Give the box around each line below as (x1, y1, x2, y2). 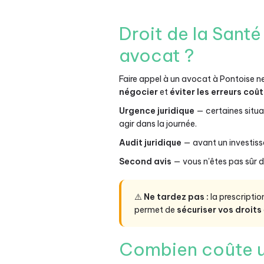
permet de (134, 204, 177, 215)
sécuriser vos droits (177, 204, 262, 215)
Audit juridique (119, 137, 181, 148)
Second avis (119, 156, 171, 167)
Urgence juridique (119, 105, 194, 116)
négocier (119, 87, 158, 97)
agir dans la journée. (119, 118, 197, 129)
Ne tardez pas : (144, 192, 209, 202)
